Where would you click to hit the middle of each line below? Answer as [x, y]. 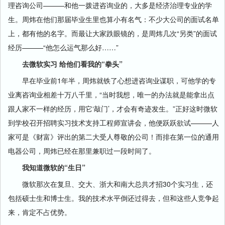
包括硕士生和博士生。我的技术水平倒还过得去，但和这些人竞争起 [114, 198]
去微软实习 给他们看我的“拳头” [65, 64]
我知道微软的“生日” [47, 167]
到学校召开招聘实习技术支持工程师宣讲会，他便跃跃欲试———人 [114, 123]
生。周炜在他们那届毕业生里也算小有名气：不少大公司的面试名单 [114, 19]
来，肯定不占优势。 [40, 212]
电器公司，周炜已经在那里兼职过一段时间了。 [82, 151]
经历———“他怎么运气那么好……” [63, 47]
